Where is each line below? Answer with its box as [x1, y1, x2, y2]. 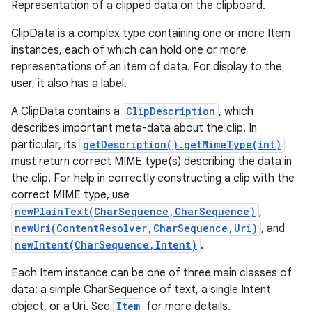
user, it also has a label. [11, 77, 127, 91]
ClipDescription [126, 104, 215, 118]
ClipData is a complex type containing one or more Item [11, 26, 290, 40]
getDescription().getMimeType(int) [83, 138, 281, 151]
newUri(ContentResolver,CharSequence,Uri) [15, 221, 258, 235]
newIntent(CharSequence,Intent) [15, 238, 197, 251]
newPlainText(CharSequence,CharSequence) [15, 205, 256, 218]
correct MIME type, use [11, 188, 130, 202]
